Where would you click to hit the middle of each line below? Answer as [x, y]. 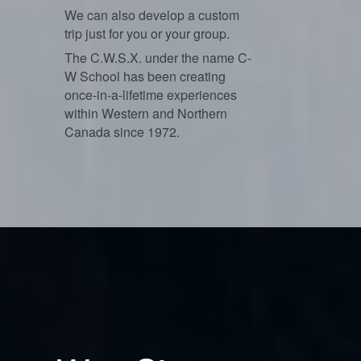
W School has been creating [145, 76]
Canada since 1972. [122, 132]
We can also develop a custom [152, 15]
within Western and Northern [146, 113]
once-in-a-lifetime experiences [151, 95]
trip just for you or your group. [147, 33]
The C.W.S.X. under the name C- [158, 58]
